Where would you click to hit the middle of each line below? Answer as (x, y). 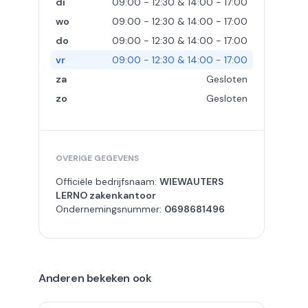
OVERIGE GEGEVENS (97, 158)
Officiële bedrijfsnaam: (108, 181)
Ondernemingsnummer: (110, 209)
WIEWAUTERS (191, 181)
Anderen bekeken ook (95, 278)
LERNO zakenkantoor (106, 195)
